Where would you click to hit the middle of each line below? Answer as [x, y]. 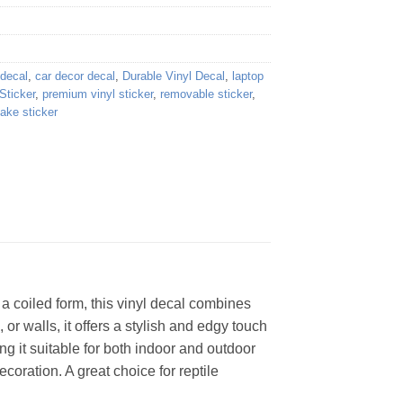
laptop [248, 76]
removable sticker [206, 94]
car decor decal [75, 76]
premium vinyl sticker [98, 94]
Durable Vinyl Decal [174, 76]
